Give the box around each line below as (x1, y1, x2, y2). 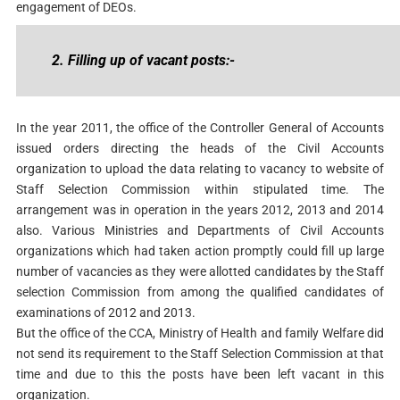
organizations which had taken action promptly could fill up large (15, 243, 385, 258)
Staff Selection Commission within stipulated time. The (15, 181, 385, 196)
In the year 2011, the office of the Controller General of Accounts (15, 120, 385, 135)
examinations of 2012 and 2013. (15, 304, 196, 320)
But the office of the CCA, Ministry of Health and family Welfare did (15, 325, 385, 340)
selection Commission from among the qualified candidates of (15, 284, 385, 299)
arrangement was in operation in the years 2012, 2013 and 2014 (15, 202, 385, 217)
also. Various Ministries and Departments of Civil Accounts (15, 222, 385, 237)
